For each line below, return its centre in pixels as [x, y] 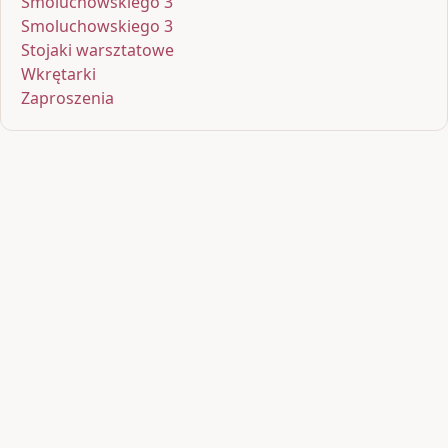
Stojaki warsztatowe [97, 50]
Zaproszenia [67, 98]
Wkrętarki [58, 74]
